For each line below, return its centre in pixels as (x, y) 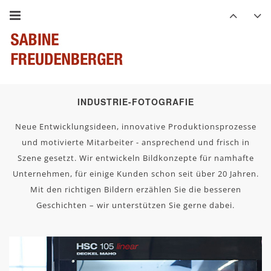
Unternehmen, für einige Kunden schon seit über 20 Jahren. (135, 174)
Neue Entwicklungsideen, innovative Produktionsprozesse (135, 126)
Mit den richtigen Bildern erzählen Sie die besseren (135, 189)
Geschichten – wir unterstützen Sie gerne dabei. (135, 205)
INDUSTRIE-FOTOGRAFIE (135, 102)
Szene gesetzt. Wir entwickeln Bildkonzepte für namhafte (135, 158)
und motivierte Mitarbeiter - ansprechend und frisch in (135, 142)
